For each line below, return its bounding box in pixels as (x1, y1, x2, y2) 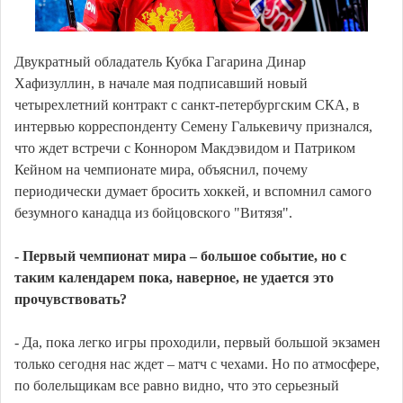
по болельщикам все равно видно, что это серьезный (14, 378, 339, 394)
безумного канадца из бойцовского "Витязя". (14, 205, 292, 221)
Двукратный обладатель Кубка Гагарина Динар (14, 54, 306, 70)
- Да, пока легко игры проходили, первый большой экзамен (14, 335, 381, 351)
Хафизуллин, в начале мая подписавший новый (14, 76, 308, 92)
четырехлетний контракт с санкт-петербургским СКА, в (14, 97, 360, 113)
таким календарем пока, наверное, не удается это (14, 270, 334, 286)
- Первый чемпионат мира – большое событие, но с (14, 248, 346, 264)
